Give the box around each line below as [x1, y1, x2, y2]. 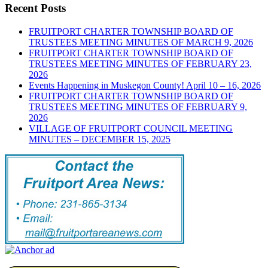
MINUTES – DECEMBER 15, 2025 [29, 133, 170, 144]
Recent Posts [5, 1, 66, 14]
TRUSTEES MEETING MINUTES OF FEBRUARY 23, [29, 58, 252, 69]
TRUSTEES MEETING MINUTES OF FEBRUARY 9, [29, 101, 247, 112]
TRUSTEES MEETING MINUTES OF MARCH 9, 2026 [29, 36, 253, 47]
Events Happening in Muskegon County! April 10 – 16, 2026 [29, 80, 261, 90]
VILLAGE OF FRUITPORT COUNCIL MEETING [29, 123, 233, 133]
